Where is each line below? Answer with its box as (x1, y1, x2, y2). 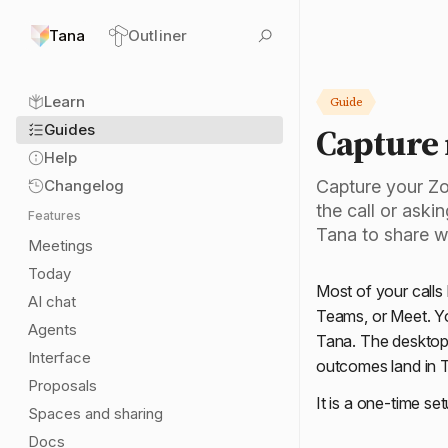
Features (28, 208, 81, 223)
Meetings (28, 236, 93, 255)
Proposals (28, 376, 97, 395)
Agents (28, 320, 77, 339)
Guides (44, 120, 95, 139)
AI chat (28, 292, 76, 311)
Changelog (44, 176, 124, 195)
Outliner (128, 26, 187, 45)
